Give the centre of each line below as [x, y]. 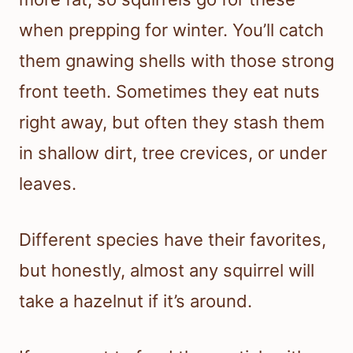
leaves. [48, 183]
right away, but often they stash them [172, 122]
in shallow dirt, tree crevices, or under [173, 152]
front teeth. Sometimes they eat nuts [169, 91]
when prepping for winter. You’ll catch [171, 30]
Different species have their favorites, [173, 239]
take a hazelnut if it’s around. [136, 301]
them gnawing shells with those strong [176, 60]
